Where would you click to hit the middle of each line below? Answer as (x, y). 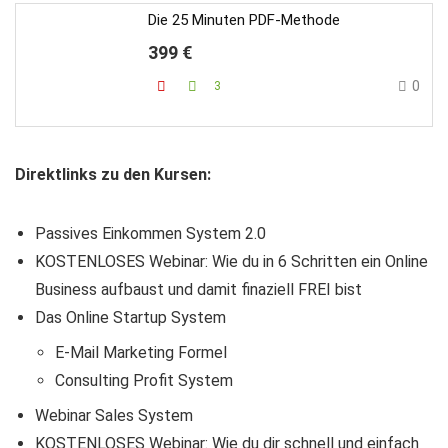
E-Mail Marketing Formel (141, 352)
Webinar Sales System (114, 415)
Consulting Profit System (144, 380)
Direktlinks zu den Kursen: (113, 174)
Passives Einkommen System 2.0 (150, 233)
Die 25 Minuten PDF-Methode (244, 20)
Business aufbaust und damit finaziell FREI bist (198, 289)
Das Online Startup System (130, 317)
